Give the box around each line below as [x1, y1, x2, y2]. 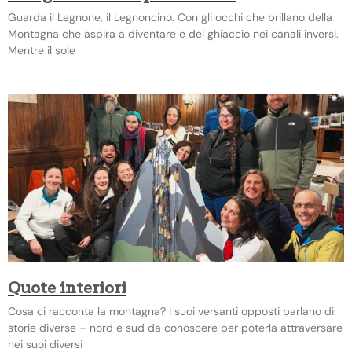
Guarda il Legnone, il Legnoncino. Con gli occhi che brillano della [8, 9, 332, 24]
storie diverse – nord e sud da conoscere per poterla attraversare [8, 320, 343, 335]
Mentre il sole [8, 42, 75, 57]
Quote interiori [8, 279, 126, 298]
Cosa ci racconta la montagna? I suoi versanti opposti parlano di [8, 303, 334, 318]
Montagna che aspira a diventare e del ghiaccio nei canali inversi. [8, 26, 339, 41]
